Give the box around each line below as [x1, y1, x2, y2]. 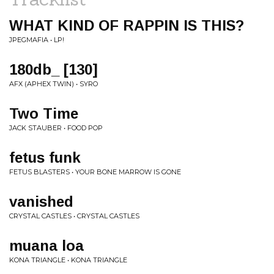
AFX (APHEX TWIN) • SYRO [9, 80, 98, 88]
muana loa [9, 237, 84, 254]
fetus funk [9, 149, 81, 166]
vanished [9, 193, 73, 210]
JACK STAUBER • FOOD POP [9, 124, 103, 132]
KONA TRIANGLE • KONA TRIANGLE [9, 256, 127, 264]
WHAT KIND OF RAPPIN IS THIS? [9, 17, 244, 34]
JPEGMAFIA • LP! [9, 35, 64, 44]
